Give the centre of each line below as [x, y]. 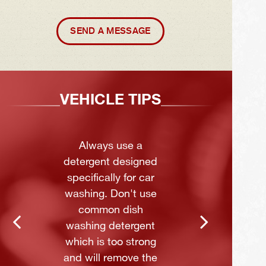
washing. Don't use [110, 194]
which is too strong [110, 242]
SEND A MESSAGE [110, 31]
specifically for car [110, 178]
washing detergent [110, 226]
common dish [110, 210]
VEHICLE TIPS [110, 99]
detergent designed [110, 162]
